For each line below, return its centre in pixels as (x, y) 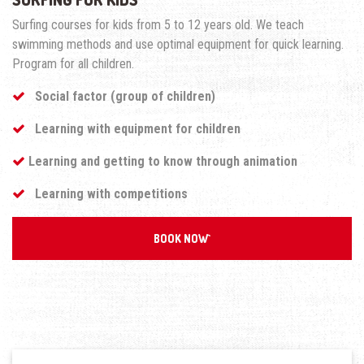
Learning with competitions (106, 193)
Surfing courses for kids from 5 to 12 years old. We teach (158, 24)
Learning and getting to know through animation (163, 161)
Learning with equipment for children (133, 128)
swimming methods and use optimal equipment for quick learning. (178, 44)
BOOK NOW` (182, 239)
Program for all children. (73, 63)
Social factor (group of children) (120, 96)
